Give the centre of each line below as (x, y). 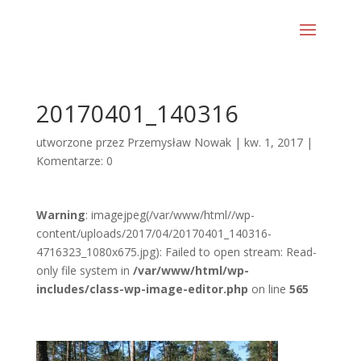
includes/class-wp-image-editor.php (142, 289)
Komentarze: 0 (74, 161)
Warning (60, 215)
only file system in (84, 270)
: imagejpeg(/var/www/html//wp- (170, 215)
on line (268, 289)
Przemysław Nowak (179, 142)
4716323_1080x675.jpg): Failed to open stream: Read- (176, 252)
